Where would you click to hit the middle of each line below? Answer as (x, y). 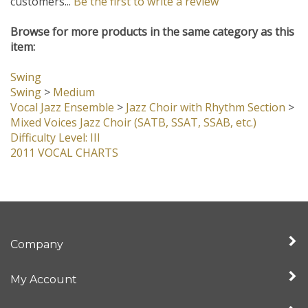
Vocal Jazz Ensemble (62, 112)
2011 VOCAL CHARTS (64, 157)
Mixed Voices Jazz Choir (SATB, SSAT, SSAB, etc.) (133, 127)
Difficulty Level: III (55, 142)
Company (37, 249)
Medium (74, 97)
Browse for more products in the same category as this (152, 36)
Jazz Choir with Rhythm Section (206, 112)
